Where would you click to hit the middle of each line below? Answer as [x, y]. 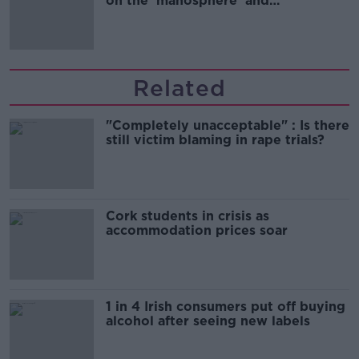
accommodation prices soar [197, 231]
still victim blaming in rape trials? [215, 140]
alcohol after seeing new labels [208, 321]
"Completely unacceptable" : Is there [228, 126]
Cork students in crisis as [188, 216]
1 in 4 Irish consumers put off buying [226, 307]
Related [179, 89]
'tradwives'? [146, 15]
